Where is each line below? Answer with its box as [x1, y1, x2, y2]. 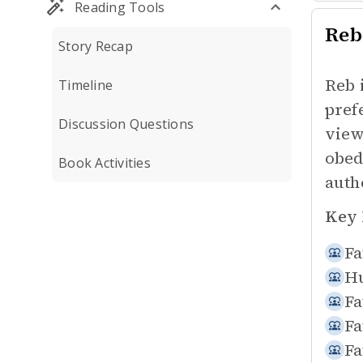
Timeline [58, 76, 113, 94]
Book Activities [58, 154, 151, 172]
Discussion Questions [58, 115, 194, 133]
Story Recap [58, 37, 133, 55]
